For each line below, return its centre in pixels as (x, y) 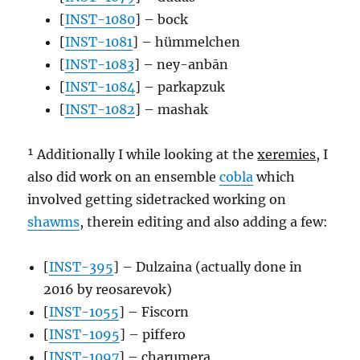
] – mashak (172, 109)
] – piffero (153, 334)
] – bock (162, 19)
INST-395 (82, 266)
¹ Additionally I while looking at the (143, 154)
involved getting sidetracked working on (157, 199)
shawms (54, 221)
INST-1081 (99, 41)
